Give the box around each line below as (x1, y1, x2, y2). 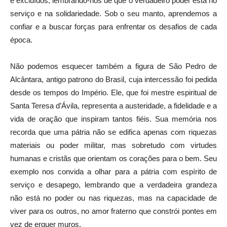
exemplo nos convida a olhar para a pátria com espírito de (10, 167, 217, 176)
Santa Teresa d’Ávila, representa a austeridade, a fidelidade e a (10, 101, 217, 110)
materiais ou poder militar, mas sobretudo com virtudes (10, 140, 217, 149)
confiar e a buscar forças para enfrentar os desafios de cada (10, 22, 217, 31)
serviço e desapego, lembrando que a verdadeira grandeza (10, 180, 217, 189)
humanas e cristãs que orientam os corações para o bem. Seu (10, 154, 217, 163)
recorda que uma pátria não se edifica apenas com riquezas (10, 127, 217, 136)
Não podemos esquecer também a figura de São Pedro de (10, 61, 217, 70)
